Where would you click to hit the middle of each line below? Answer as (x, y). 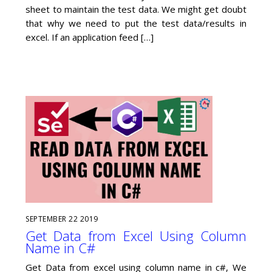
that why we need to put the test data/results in (136, 23)
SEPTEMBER (46, 219)
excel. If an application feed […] (90, 37)
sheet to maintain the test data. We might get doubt (136, 9)
